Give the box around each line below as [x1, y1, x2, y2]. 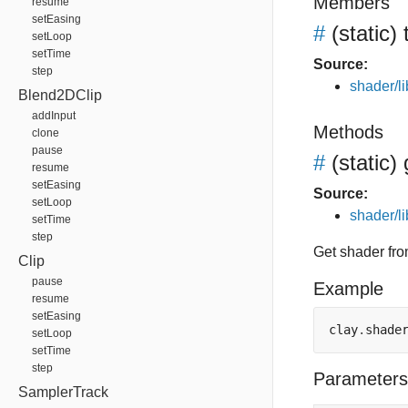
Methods [313, 122, 383, 142]
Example [313, 279, 383, 299]
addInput [32, 109, 76, 122]
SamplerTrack [18, 384, 108, 400]
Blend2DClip [18, 87, 102, 103]
